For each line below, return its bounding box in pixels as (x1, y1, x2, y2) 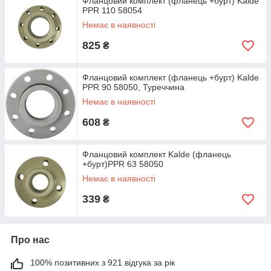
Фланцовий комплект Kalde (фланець (82, 149, 231, 159)
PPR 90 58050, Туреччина (82, 82, 184, 92)
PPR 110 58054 (82, 5, 142, 15)
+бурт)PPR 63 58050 (82, 159, 163, 169)
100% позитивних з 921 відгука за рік (30, 258, 175, 267)
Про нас (11, 235, 50, 245)
